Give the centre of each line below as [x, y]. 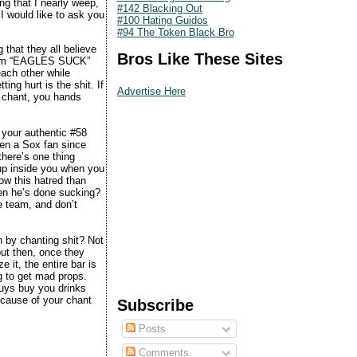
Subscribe [155, 305]
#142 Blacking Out [159, 8]
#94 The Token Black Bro [175, 32]
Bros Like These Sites [200, 59]
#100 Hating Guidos [162, 20]
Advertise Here [151, 91]
